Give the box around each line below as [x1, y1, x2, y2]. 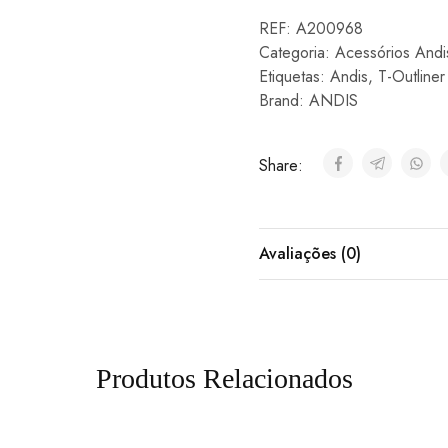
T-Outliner [377, 65, 445, 88]
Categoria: [258, 41, 335, 64]
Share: [258, 154, 308, 177]
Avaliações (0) [258, 242, 361, 265]
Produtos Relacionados [95, 363, 353, 394]
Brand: [258, 89, 309, 112]
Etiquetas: [258, 65, 330, 88]
